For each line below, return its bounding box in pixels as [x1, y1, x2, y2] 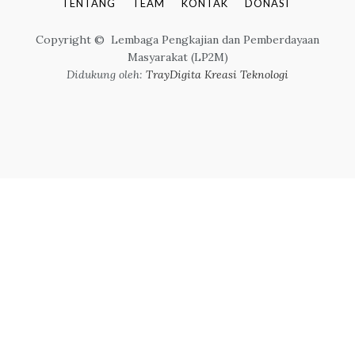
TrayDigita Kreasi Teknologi [146, 67, 288, 82]
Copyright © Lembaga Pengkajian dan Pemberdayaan [36, 32, 319, 47]
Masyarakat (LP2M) [127, 50, 228, 64]
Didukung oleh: [67, 67, 146, 82]
